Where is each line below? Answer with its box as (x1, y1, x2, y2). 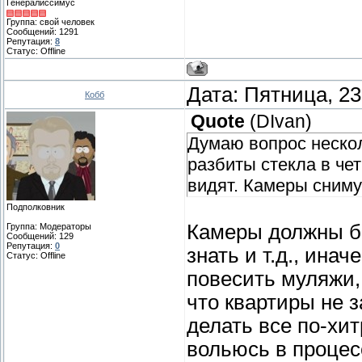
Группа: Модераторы (6, 221, 91, 232)
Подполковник (6, 202, 65, 213)
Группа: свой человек (6, 17, 95, 27)
